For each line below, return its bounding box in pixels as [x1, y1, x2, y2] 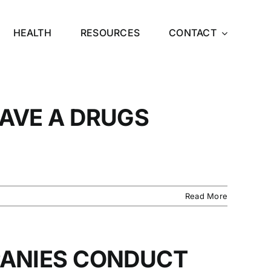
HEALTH [13, 27, 51, 39]
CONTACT [169, 27, 217, 39]
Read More [184, 191, 227, 201]
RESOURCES [80, 27, 140, 39]
